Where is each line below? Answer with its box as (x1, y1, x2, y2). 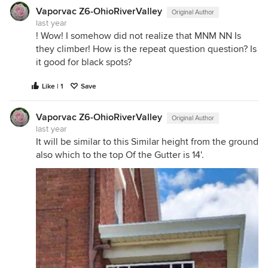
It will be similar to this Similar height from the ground (36, 136, 258, 148)
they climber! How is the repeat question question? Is (36, 43, 257, 55)
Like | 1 (42, 82, 63, 91)
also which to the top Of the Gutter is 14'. (36, 149, 204, 161)
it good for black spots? (36, 56, 132, 68)
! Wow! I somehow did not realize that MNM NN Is (36, 30, 241, 42)
